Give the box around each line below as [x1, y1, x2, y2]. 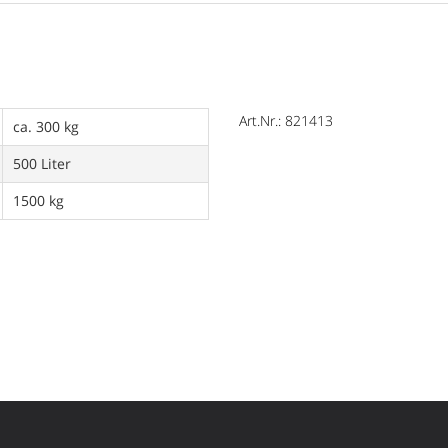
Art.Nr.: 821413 [239, 111, 333, 130]
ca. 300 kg [13, 117, 79, 136]
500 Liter [13, 154, 71, 173]
